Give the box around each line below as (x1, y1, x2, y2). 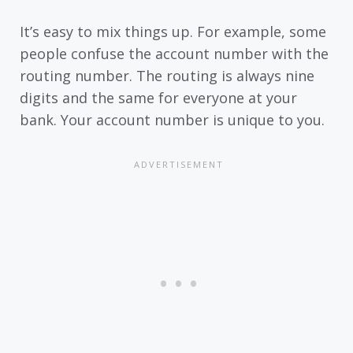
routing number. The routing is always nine (20, 66, 314, 86)
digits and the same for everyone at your (20, 88, 297, 108)
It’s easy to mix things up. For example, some (20, 22, 326, 42)
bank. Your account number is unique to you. (20, 110, 325, 130)
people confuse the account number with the (20, 44, 329, 64)
